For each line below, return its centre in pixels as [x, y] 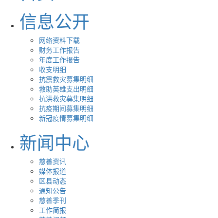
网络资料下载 [59, 40]
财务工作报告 [59, 50]
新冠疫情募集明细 [66, 118]
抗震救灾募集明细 [66, 79]
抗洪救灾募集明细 [66, 98]
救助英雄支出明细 [66, 89]
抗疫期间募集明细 [66, 108]
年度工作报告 [59, 59]
